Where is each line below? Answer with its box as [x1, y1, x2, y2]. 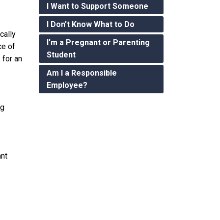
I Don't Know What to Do [46, 19, 135, 29]
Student [46, 50, 76, 59]
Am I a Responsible [46, 68, 117, 78]
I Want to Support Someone [46, 1, 148, 11]
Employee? [46, 80, 87, 90]
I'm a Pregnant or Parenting [46, 37, 150, 47]
